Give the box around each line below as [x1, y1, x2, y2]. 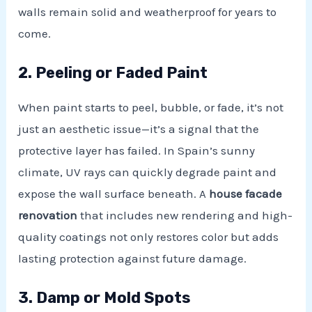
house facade [209, 187, 283, 201]
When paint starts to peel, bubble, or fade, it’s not [18, 100, 284, 115]
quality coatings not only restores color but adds [18, 230, 279, 244]
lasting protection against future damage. [18, 251, 247, 266]
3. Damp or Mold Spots [18, 288, 192, 308]
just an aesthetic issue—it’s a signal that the [18, 122, 260, 136]
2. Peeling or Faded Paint [18, 63, 208, 83]
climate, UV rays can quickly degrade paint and [18, 165, 277, 180]
